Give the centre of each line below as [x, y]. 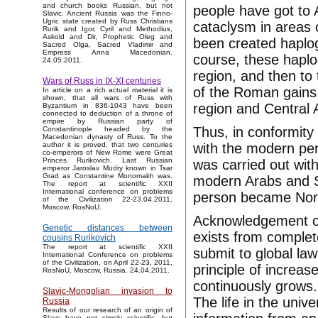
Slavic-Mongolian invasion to [108, 291]
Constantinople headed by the [108, 129]
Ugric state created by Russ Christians [108, 21]
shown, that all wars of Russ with [108, 98]
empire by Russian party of [108, 121]
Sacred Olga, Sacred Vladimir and [108, 45]
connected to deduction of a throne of [108, 114]
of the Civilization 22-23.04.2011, [108, 199]
